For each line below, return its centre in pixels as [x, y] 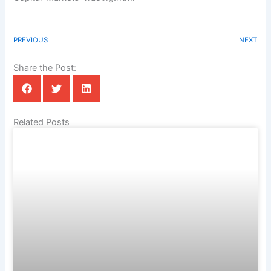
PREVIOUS [31, 40]
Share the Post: [45, 68]
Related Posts [42, 122]
